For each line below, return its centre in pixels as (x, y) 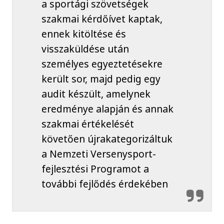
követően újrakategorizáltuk (107, 139)
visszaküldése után (85, 49)
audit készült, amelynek (96, 94)
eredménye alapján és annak (107, 109)
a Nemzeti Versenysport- (98, 154)
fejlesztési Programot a (95, 169)
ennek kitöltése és (83, 34)
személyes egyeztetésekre (102, 64)
